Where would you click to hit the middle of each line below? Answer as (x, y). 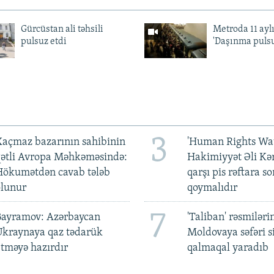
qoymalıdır (212, 188)
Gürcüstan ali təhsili (62, 29)
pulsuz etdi (43, 41)
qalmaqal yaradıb (228, 248)
